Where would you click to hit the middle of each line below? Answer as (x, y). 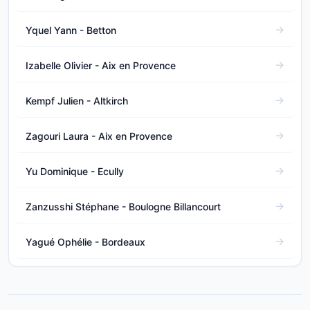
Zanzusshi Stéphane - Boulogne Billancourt (123, 206)
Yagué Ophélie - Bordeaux (85, 241)
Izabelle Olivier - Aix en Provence (101, 65)
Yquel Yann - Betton (71, 30)
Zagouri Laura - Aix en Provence (99, 136)
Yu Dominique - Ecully (75, 171)
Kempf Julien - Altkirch (77, 100)
